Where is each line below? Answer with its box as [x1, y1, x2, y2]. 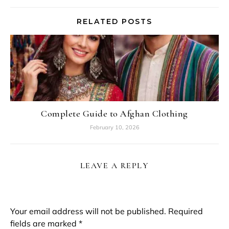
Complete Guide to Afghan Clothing [41, 108, 188, 119]
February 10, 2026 [89, 124, 140, 131]
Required [168, 206, 203, 216]
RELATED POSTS [77, 17, 152, 26]
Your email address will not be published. [10, 206, 166, 216]
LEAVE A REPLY [80, 161, 149, 171]
